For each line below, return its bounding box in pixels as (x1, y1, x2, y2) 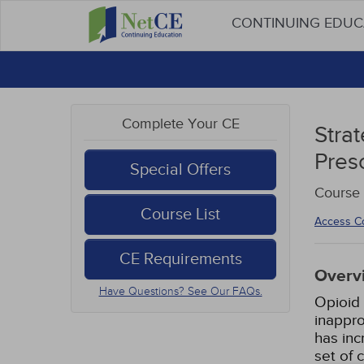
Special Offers (130, 160, 231, 180)
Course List (141, 205, 220, 224)
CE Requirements (119, 249, 242, 269)
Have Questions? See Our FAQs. (98, 284, 262, 298)
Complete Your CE (121, 115, 240, 132)
